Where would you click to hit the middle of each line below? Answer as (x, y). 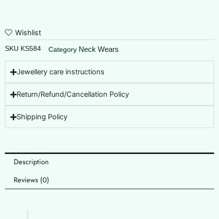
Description (31, 161)
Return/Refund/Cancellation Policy (73, 94)
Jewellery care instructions (61, 72)
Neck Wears (99, 49)
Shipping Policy (42, 117)
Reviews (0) (31, 180)
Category (63, 50)
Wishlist (28, 33)
